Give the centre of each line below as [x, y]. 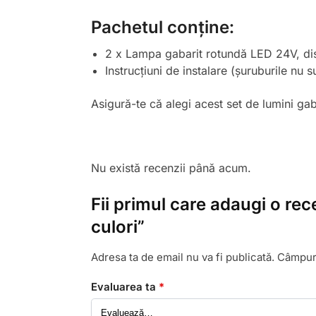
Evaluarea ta [124, 286]
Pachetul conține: [162, 28]
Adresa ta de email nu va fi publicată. [182, 257]
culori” [117, 227]
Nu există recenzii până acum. [171, 168]
